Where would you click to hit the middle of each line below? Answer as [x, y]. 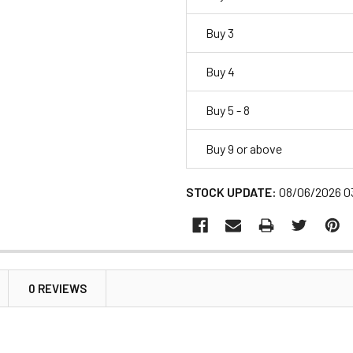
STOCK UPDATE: [231, 191]
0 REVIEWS [58, 288]
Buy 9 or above [244, 148]
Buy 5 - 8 [228, 110]
